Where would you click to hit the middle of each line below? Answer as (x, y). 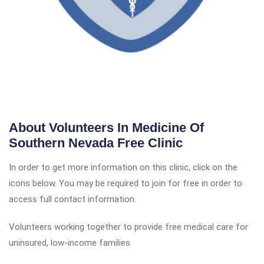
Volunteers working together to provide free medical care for (128, 227)
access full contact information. (72, 199)
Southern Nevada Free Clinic (96, 143)
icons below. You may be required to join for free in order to (126, 183)
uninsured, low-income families (70, 243)
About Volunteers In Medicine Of (106, 128)
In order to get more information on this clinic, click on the (123, 167)
